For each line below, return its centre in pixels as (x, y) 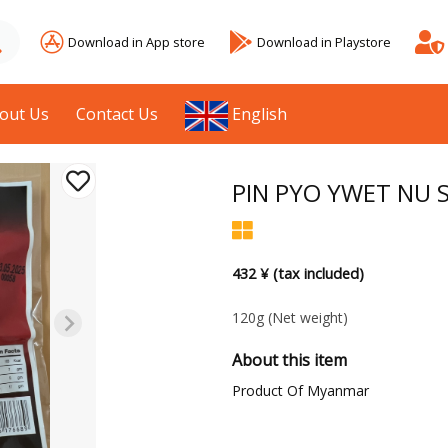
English (260, 114)
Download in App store (136, 41)
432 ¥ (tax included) (297, 274)
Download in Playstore (324, 41)
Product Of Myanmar (300, 391)
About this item (289, 360)
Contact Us (117, 114)
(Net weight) (307, 318)
